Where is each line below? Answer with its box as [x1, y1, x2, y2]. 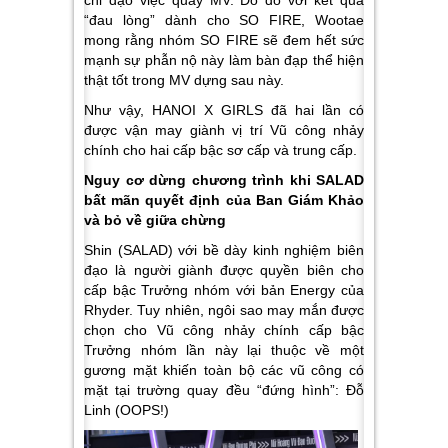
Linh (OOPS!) [84, 401, 169, 418]
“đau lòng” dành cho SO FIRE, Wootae [84, 11, 364, 28]
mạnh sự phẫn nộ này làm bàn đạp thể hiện [84, 51, 364, 68]
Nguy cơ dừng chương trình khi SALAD [84, 171, 364, 188]
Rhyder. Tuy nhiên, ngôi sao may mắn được [84, 301, 364, 318]
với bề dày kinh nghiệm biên [178, 241, 365, 258]
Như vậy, [84, 101, 152, 118]
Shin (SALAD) [84, 241, 179, 258]
